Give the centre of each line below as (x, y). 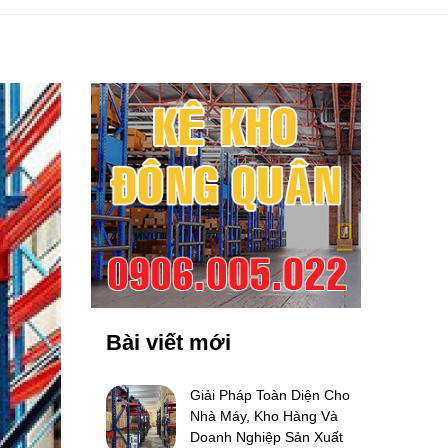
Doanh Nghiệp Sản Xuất (266, 437)
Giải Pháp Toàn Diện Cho (270, 395)
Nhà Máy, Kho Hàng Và (264, 416)
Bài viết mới (168, 342)
